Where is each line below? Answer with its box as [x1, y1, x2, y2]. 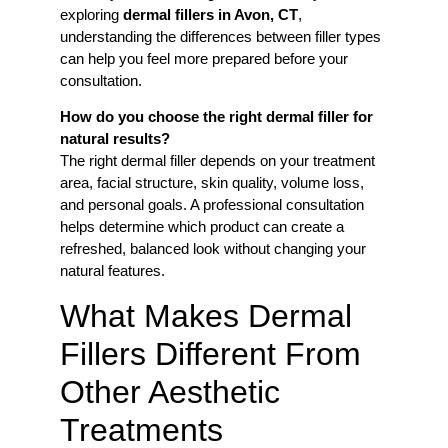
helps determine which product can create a [60, 218, 344, 236]
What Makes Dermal [60, 297, 352, 334]
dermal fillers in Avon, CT [123, 5, 298, 23]
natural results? [60, 130, 170, 148]
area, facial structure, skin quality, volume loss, [60, 174, 364, 192]
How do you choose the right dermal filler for [60, 108, 373, 126]
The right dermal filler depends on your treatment [60, 152, 375, 170]
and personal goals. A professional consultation [60, 196, 364, 214]
